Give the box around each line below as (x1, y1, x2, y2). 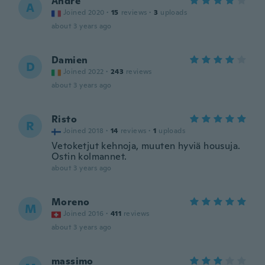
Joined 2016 (63, 209, 104, 218)
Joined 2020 (63, 8, 105, 17)
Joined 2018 (63, 126, 104, 135)
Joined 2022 (63, 67, 104, 76)
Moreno (51, 196, 90, 208)
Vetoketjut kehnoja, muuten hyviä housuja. (51, 140, 241, 152)
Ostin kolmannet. (51, 150, 127, 163)
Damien (51, 54, 88, 66)
